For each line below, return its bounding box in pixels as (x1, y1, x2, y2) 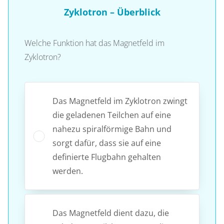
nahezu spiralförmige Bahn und (52, 123, 171, 134)
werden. (52, 165, 83, 176)
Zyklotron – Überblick (63, 5, 160, 18)
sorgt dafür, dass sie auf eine (52, 137, 161, 148)
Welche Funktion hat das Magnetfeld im (24, 37, 164, 48)
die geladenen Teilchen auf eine (52, 109, 171, 120)
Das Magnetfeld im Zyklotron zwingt (52, 95, 187, 106)
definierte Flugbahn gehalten (52, 151, 161, 162)
